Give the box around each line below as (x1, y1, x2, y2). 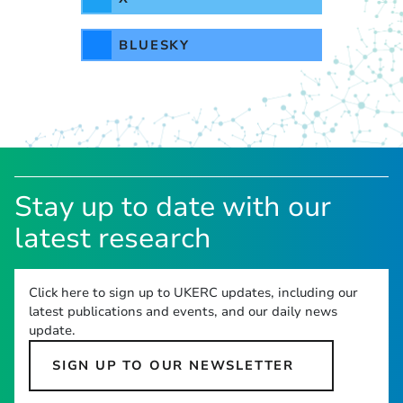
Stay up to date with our (14, 188, 331, 227)
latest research (14, 219, 211, 258)
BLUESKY (119, 36, 190, 55)
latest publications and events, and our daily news (29, 302, 337, 321)
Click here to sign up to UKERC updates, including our (29, 283, 358, 302)
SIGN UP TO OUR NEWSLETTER (52, 356, 294, 375)
